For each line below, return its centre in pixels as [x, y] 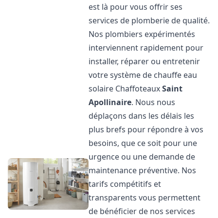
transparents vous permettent [145, 198]
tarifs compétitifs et [125, 184]
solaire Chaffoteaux [126, 89]
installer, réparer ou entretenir [145, 61]
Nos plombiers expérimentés [142, 34]
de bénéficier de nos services [142, 211]
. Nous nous [154, 102]
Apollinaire [110, 102]
